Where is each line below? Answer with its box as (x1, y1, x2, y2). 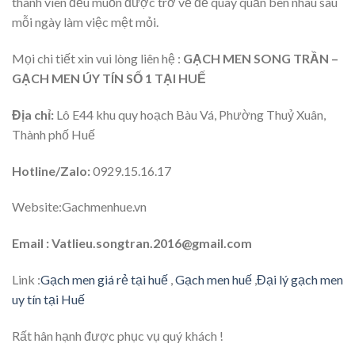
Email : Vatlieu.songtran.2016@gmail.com (12, 235, 252, 251)
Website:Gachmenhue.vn (12, 199, 147, 215)
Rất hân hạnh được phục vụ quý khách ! (12, 327, 223, 343)
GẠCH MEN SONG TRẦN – (183, 51, 338, 67)
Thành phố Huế (12, 126, 95, 142)
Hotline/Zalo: (12, 162, 93, 178)
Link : (12, 272, 40, 288)
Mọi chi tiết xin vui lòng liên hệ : (12, 51, 183, 67)
